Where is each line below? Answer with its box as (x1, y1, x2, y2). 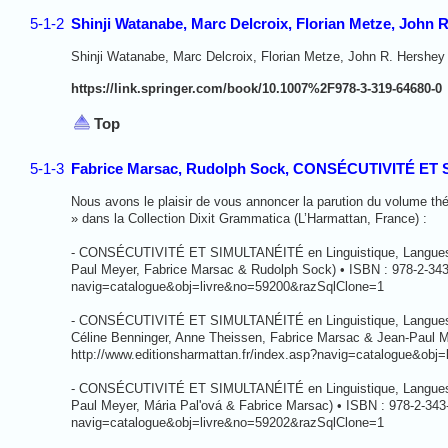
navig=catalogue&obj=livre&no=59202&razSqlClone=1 (71, 414, 384, 430)
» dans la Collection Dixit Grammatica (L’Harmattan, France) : (71, 210, 427, 226)
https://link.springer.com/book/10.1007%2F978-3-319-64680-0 (71, 80, 442, 96)
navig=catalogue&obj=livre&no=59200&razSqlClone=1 (71, 278, 384, 294)
